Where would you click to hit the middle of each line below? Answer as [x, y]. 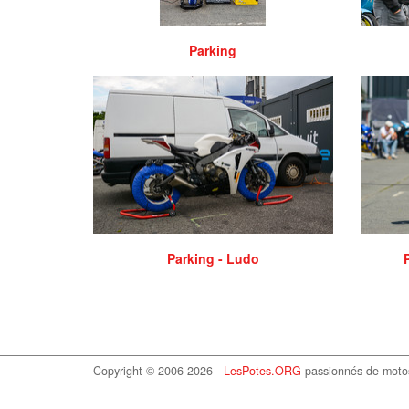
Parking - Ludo [213, 259]
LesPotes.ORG [262, 371]
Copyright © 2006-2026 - [158, 371]
